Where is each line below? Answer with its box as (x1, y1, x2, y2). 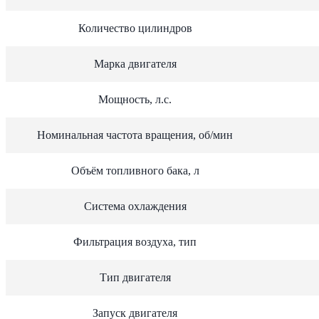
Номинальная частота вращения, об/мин (37, 128, 233, 141)
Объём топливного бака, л (70, 164, 199, 177)
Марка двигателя (93, 57, 177, 70)
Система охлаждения (83, 199, 187, 212)
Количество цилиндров (78, 21, 192, 34)
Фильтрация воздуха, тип (73, 235, 197, 248)
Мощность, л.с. (98, 93, 172, 105)
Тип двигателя (99, 271, 171, 283)
